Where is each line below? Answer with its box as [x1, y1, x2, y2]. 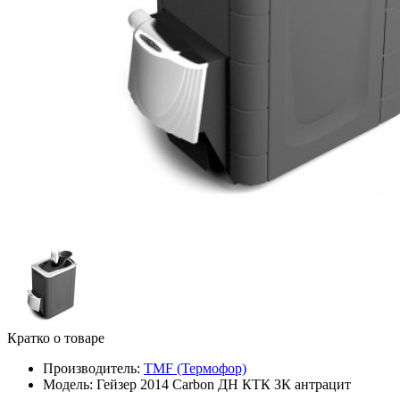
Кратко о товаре [7, 329, 104, 346]
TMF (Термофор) [144, 360, 246, 376]
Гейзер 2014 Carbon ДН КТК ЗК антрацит [93, 376, 351, 392]
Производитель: [43, 360, 140, 376]
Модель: [43, 376, 93, 392]
